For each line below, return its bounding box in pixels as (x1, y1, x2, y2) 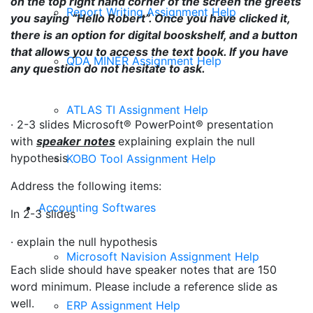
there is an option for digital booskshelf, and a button (10, 28, 298, 42)
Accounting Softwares (38, 200, 156, 214)
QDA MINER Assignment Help (66, 53, 221, 68)
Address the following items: (10, 179, 161, 193)
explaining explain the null (118, 134, 255, 148)
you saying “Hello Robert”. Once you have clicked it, (10, 11, 290, 25)
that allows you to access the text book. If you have (10, 45, 289, 59)
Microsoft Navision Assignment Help (66, 249, 259, 263)
